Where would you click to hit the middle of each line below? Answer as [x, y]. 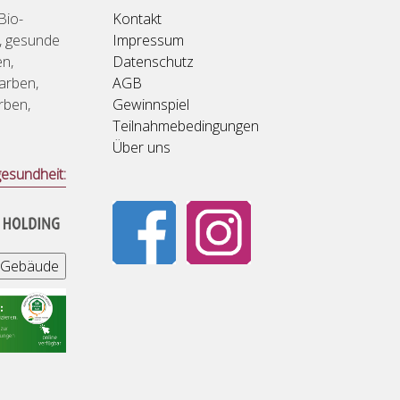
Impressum [148, 40]
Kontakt [137, 18]
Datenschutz [153, 61]
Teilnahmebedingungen [186, 125]
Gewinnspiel [151, 104]
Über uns [142, 147]
